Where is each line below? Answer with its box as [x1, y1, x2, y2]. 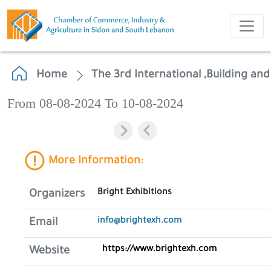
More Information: [45, 155, 143, 168]
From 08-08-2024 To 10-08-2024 [7, 96, 183, 111]
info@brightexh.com [97, 217, 181, 226]
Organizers [29, 189, 85, 201]
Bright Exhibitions [97, 188, 172, 198]
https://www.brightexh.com [102, 245, 217, 255]
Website [29, 246, 70, 258]
